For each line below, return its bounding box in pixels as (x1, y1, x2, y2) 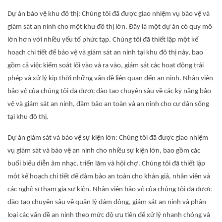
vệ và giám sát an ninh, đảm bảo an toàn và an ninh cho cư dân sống (7, 101, 209, 108)
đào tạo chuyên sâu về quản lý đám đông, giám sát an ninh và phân (7, 199, 206, 206)
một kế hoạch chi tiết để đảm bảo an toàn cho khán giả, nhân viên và (7, 173, 210, 180)
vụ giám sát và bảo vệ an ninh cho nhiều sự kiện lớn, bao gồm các (7, 147, 200, 155)
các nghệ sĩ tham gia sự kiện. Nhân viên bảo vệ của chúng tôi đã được (7, 186, 212, 193)
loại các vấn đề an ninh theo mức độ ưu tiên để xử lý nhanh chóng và (7, 212, 210, 219)
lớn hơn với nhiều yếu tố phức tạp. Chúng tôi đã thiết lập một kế (7, 36, 198, 44)
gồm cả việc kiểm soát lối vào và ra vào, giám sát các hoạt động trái (7, 62, 204, 69)
